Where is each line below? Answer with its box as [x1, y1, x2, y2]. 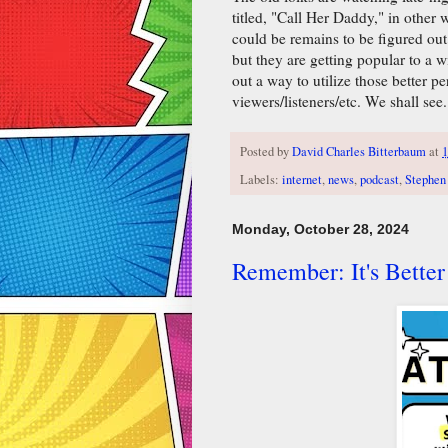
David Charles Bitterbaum [292, 143, 426, 161]
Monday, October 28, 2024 [232, 220, 409, 237]
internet [282, 170, 322, 188]
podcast [360, 170, 399, 188]
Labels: [240, 170, 282, 188]
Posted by [240, 143, 292, 161]
